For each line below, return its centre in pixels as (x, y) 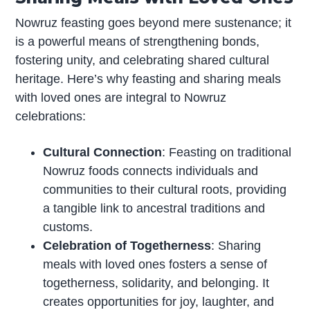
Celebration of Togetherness (127, 245)
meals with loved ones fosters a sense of (155, 264)
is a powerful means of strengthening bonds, (138, 42)
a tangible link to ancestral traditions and (154, 208)
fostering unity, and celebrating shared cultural (143, 61)
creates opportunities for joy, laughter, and (159, 301)
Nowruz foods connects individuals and (151, 171)
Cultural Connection (103, 152)
